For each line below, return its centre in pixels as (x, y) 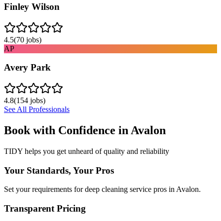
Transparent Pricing (45, 208)
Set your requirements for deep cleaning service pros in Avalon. (102, 189)
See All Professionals (37, 109)
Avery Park (27, 68)
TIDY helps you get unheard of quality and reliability (87, 151)
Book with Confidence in (67, 130)
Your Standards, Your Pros (59, 170)
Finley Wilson (32, 6)
